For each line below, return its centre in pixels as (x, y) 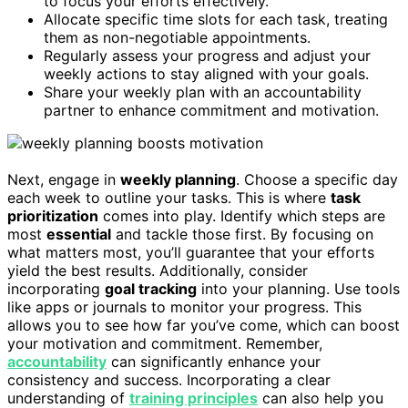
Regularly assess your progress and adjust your (207, 55)
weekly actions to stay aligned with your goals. (206, 73)
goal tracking (151, 288)
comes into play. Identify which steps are (242, 215)
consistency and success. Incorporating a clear (169, 379)
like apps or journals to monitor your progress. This (184, 306)
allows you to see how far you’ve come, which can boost (204, 325)
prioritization (53, 215)
